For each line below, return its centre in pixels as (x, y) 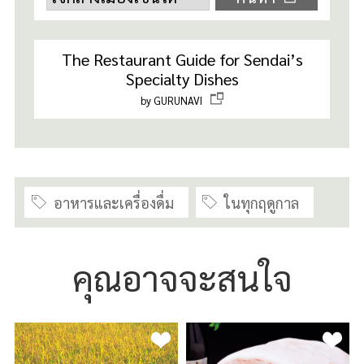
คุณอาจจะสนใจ (182, 277)
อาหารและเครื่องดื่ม (113, 202)
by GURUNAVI (171, 101)
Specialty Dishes (182, 79)
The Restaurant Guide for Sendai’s (182, 59)
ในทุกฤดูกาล (262, 202)
